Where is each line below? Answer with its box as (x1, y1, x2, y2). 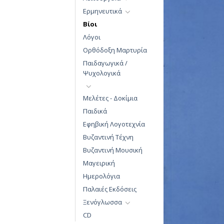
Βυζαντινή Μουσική (83, 145, 142, 155)
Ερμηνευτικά (83, 6, 122, 15)
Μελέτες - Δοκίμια (83, 93, 137, 103)
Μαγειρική (83, 158, 115, 168)
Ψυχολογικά (83, 68, 120, 77)
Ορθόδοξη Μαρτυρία (83, 45, 147, 54)
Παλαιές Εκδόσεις (83, 184, 136, 194)
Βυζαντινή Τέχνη (83, 132, 133, 142)
